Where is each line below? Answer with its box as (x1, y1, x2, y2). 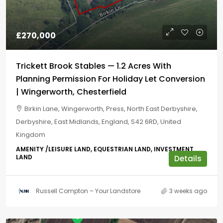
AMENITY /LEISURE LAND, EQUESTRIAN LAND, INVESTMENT (16, 145, 194, 153)
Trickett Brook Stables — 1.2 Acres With (16, 60, 171, 72)
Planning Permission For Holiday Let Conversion (16, 73, 205, 85)
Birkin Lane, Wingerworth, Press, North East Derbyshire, (24, 104, 198, 113)
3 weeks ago (169, 187, 207, 195)
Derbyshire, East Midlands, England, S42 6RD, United (16, 117, 181, 126)
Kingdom (16, 130, 45, 139)
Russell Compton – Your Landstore (36, 187, 140, 195)
